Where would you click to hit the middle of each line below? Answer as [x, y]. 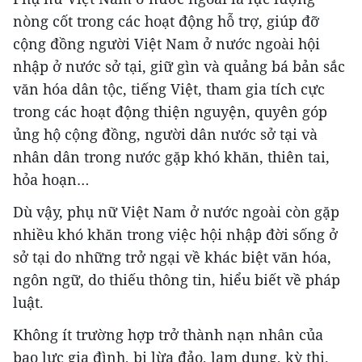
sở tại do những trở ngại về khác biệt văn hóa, [172, 257]
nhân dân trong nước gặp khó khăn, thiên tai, [171, 156]
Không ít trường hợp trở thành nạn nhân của [168, 334]
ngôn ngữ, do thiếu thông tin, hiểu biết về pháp [177, 279]
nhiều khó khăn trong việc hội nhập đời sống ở [175, 234]
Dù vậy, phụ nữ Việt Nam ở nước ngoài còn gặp [176, 211]
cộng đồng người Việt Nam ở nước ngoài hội [166, 43]
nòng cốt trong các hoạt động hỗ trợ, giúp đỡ [166, 21]
